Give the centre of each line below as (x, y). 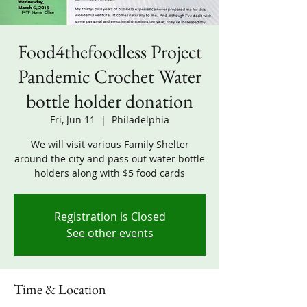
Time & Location (60, 289)
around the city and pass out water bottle (110, 159)
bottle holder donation (110, 101)
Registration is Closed (110, 217)
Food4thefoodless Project (110, 51)
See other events (110, 233)
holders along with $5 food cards (110, 173)
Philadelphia (140, 120)
